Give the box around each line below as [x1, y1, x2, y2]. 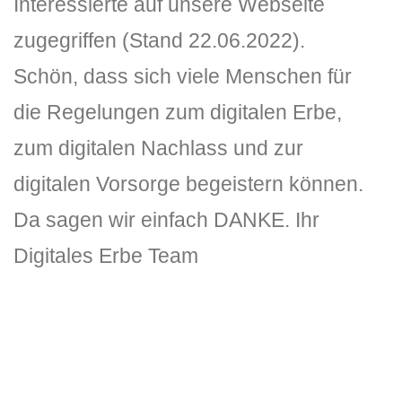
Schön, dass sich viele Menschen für [13, 65, 352, 88]
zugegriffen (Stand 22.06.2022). [13, 29, 305, 52]
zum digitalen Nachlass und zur [13, 136, 303, 160]
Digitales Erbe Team [13, 244, 198, 267]
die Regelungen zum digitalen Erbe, [13, 100, 342, 124]
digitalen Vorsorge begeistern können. [13, 172, 363, 196]
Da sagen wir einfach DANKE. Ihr [13, 208, 319, 232]
